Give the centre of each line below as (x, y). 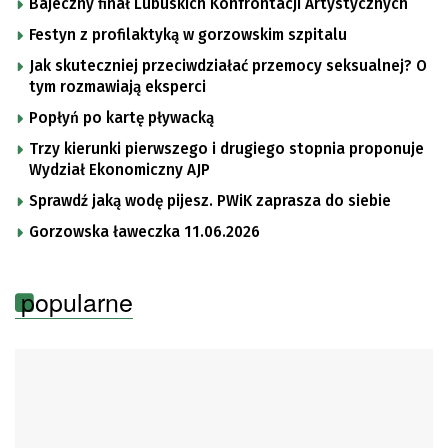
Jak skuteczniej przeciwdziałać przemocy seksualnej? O (228, 65)
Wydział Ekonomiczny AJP (119, 169)
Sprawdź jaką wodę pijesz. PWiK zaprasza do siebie (210, 200)
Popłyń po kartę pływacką (121, 117)
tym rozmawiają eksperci (117, 86)
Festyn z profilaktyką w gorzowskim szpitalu (188, 34)
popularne (77, 300)
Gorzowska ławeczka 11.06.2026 (144, 231)
